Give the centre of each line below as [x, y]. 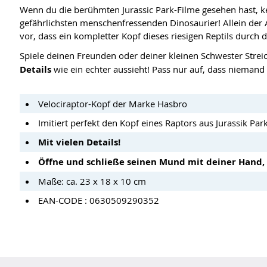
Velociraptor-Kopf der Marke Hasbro [113, 104]
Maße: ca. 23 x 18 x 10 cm [92, 181]
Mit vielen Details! [79, 142]
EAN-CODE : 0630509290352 [99, 201]
